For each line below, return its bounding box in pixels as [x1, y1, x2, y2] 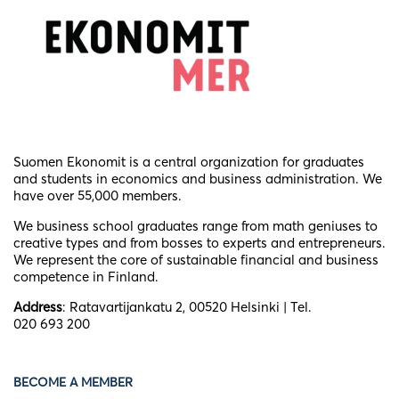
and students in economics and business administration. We [13, 170, 382, 188]
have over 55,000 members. [13, 187, 182, 205]
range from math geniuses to [202, 217, 378, 235]
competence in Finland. [13, 268, 159, 286]
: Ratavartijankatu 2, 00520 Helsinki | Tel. [62, 298, 312, 316]
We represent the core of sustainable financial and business [13, 251, 379, 269]
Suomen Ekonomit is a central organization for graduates [13, 153, 364, 171]
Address [13, 298, 62, 316]
